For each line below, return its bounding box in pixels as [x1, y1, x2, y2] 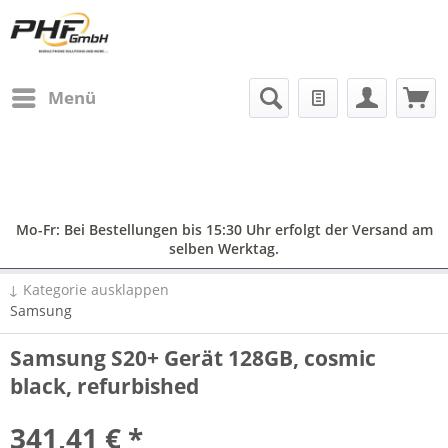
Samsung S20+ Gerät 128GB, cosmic [10, 344, 376, 372]
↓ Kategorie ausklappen [8, 280, 169, 299]
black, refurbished [10, 372, 199, 400]
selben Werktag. [169, 239, 279, 258]
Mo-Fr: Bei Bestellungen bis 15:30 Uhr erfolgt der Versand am [15, 220, 433, 239]
